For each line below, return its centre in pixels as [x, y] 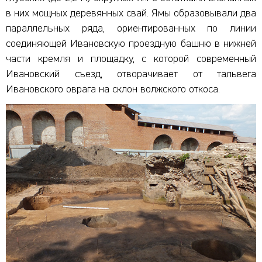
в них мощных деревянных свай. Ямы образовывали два [131, 14]
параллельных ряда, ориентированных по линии [131, 29]
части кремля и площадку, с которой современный [131, 59]
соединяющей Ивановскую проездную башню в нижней [131, 44]
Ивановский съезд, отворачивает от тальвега [131, 75]
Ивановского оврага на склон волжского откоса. [113, 90]
